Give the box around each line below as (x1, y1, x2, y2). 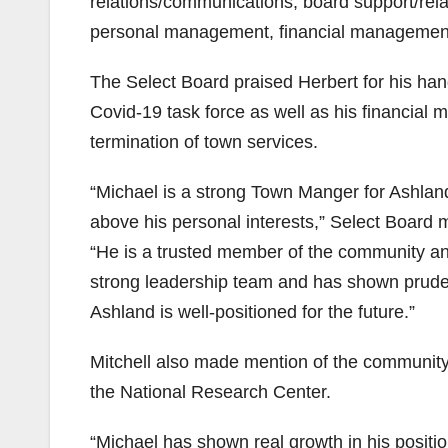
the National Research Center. (90, 381, 331, 402)
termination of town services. (90, 131, 318, 152)
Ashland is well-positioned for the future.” (90, 301, 415, 322)
